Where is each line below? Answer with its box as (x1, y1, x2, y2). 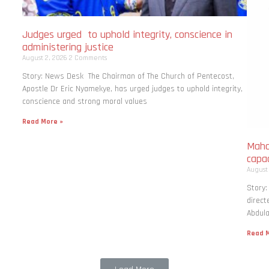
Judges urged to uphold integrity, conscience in (22, 27, 233, 41)
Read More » (22, 116, 64, 126)
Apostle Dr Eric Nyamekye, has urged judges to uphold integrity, (22, 83, 243, 94)
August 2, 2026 (22, 53, 70, 62)
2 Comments (69, 53, 107, 62)
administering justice (22, 40, 114, 54)
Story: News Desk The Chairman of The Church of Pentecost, (22, 70, 235, 82)
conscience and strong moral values (22, 95, 148, 107)
